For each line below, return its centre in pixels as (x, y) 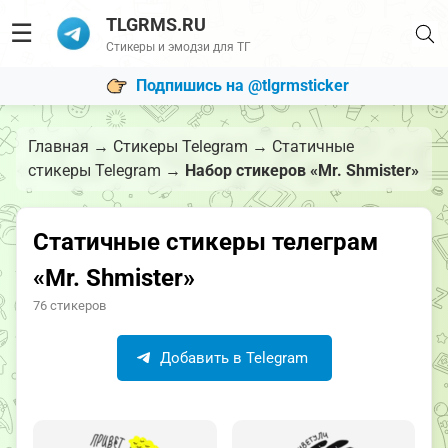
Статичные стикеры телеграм (205, 242)
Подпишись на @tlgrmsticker (242, 85)
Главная (58, 146)
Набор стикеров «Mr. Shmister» (302, 170)
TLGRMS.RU (155, 24)
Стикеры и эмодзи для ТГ (178, 47)
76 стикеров (69, 305)
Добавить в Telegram (231, 358)
